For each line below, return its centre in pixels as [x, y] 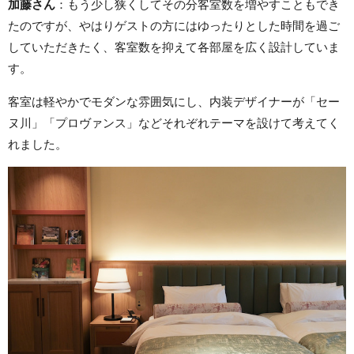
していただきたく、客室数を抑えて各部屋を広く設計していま [174, 47]
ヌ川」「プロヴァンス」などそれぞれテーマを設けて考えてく [174, 122]
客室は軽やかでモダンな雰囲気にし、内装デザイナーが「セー [174, 101]
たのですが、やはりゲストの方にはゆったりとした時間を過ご [174, 25]
